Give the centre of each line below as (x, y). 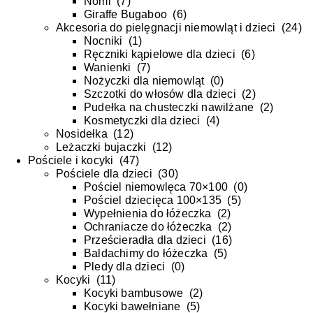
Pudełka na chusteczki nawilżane (169, 108)
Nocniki (103, 41)
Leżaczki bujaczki (101, 147)
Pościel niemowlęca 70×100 (156, 187)
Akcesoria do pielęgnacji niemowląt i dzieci (166, 28)
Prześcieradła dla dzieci (145, 240)
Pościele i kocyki (71, 161)
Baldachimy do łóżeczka (146, 254)
